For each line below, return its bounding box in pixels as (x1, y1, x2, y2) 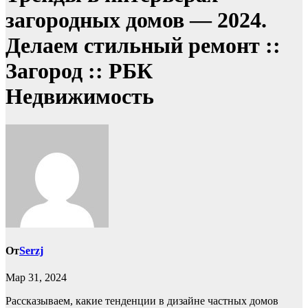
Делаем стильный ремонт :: (5, 33, 280, 58)
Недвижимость (5, 84, 154, 109)
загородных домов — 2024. (5, 8, 267, 33)
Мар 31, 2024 (5, 272, 67, 284)
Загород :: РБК (5, 58, 153, 84)
